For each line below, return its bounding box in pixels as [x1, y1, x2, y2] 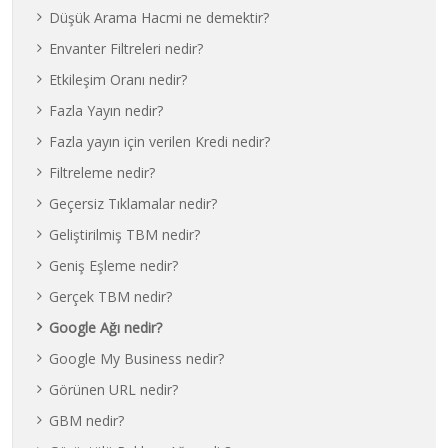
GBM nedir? [49, 411, 125, 430]
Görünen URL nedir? [49, 380, 179, 399]
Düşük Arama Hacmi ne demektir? [49, 8, 270, 27]
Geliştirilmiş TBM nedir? [49, 225, 201, 244]
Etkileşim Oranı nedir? [49, 70, 188, 89]
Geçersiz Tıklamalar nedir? [49, 194, 218, 213]
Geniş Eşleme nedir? [49, 256, 179, 275]
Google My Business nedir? [49, 349, 225, 368]
